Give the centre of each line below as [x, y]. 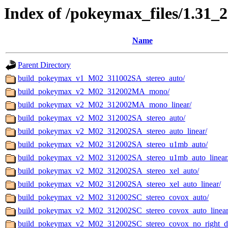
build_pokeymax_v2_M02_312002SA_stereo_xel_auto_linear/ [119, 184]
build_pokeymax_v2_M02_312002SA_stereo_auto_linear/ [112, 131]
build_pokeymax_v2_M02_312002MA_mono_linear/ [105, 105]
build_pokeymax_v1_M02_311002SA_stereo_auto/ [101, 78]
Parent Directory [44, 65]
